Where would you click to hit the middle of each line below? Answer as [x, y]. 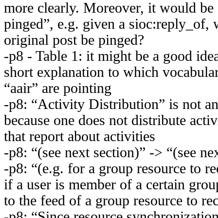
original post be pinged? [74, 40]
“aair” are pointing [58, 88]
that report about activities [80, 136]
